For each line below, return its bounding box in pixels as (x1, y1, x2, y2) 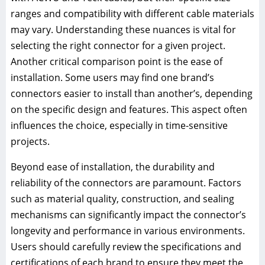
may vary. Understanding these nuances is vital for (11, 23, 236, 37)
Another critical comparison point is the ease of (11, 55, 222, 69)
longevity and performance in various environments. (11, 224, 245, 238)
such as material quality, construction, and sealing (11, 192, 234, 206)
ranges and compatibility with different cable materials (11, 7, 254, 21)
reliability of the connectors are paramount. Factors (11, 176, 241, 190)
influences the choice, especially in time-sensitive (11, 119, 228, 132)
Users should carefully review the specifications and (11, 240, 241, 254)
